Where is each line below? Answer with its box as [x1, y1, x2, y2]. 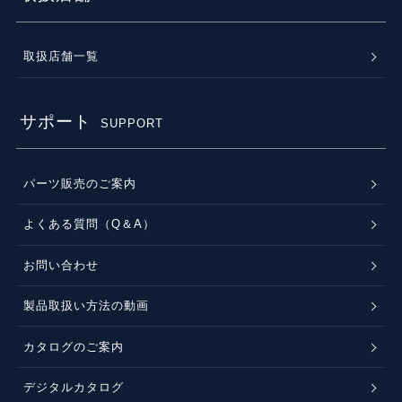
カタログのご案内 [23, 339, 125, 354]
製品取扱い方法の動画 [23, 299, 150, 313]
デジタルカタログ [23, 380, 125, 395]
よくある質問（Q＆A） [23, 217, 156, 232]
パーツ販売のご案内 [23, 176, 137, 190]
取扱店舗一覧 [23, 49, 100, 64]
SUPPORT [100, 116, 164, 130]
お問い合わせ [23, 258, 100, 272]
